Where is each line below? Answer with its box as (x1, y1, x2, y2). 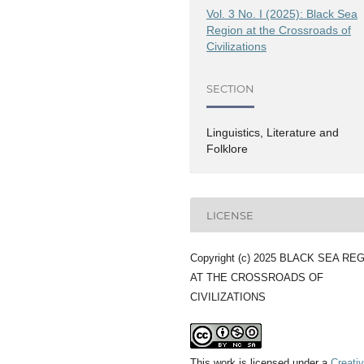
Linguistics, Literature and (206, 126, 340, 140)
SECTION (206, 81, 255, 95)
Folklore (206, 142, 249, 156)
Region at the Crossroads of (206, 24, 352, 37)
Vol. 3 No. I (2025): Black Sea (206, 7, 358, 21)
